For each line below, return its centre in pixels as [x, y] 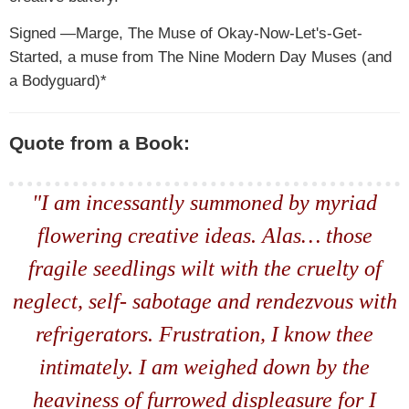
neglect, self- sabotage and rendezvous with [204, 301]
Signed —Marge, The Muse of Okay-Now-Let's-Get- [186, 33]
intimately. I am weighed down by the [204, 367]
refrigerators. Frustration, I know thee [204, 334]
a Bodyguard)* [58, 80]
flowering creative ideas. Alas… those [204, 236]
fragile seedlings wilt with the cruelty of [204, 268]
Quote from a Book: [100, 143]
